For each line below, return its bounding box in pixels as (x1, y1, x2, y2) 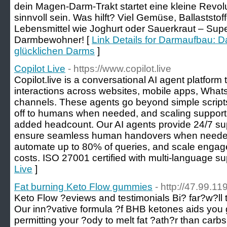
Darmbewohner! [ (14, 34, 92, 45)
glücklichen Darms (14, 46, 95, 56)
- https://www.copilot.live (68, 63, 171, 74)
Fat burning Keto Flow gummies (14, 181, 153, 192)
